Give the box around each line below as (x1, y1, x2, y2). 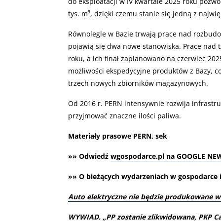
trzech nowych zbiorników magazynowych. (68, 78, 208, 88)
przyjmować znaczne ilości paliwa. (68, 110, 181, 120)
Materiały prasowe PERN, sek (68, 131, 167, 141)
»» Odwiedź (68, 151, 110, 161)
